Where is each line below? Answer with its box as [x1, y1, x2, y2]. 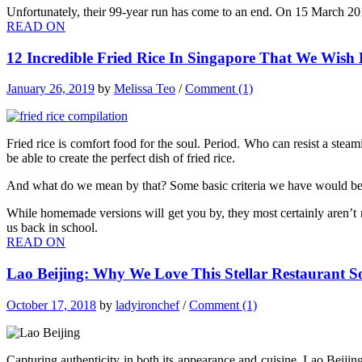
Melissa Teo [114, 82, 175, 96]
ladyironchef [116, 297, 179, 312]
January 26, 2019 [6, 82, 95, 96]
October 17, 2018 [6, 297, 96, 312]
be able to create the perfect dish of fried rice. [6, 151, 235, 166]
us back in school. [6, 221, 98, 235]
